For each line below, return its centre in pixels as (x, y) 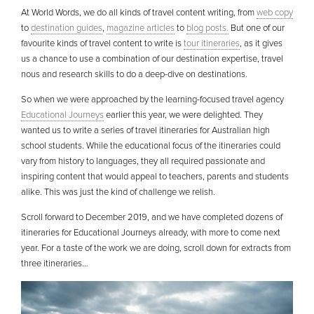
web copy (275, 13)
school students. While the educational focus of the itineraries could (151, 146)
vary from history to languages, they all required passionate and (143, 161)
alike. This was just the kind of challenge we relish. (118, 192)
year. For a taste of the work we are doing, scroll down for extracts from (156, 248)
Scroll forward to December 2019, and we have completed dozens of (152, 217)
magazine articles (141, 28)
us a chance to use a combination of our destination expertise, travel (152, 59)
